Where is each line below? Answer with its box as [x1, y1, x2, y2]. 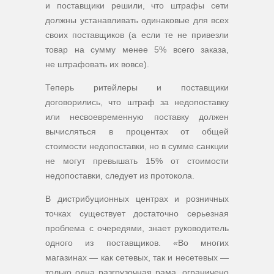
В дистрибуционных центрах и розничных [45, 194, 229, 204]
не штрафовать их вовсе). [45, 59, 149, 69]
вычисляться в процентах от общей [45, 127, 229, 136]
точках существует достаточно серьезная [45, 209, 229, 218]
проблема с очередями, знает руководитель [45, 223, 229, 233]
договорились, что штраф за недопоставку [45, 97, 229, 107]
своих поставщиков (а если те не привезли [45, 30, 229, 40]
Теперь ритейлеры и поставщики [45, 83, 229, 92]
